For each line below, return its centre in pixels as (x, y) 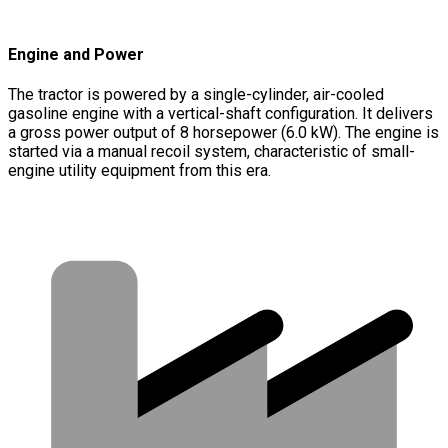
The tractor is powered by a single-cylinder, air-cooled (196, 94)
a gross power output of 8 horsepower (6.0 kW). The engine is (223, 132)
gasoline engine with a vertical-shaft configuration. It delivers (220, 113)
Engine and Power (76, 54)
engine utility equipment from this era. (139, 170)
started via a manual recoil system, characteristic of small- (211, 151)
